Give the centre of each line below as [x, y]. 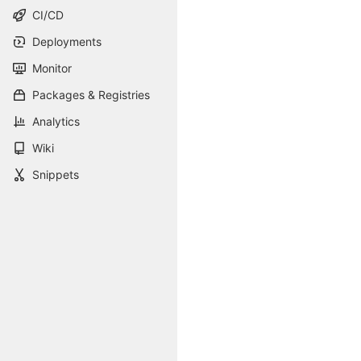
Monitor [52, 68]
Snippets [56, 174]
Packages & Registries [91, 95]
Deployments [67, 41]
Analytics [56, 121]
